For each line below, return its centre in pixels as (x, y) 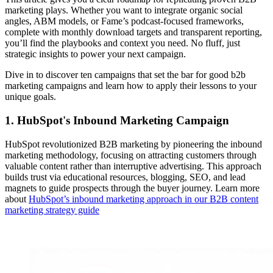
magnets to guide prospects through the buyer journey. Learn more (132, 188)
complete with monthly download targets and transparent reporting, (133, 32)
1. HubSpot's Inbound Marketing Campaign (117, 121)
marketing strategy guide (52, 210)
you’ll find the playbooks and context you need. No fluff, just (122, 43)
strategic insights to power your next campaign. (95, 54)
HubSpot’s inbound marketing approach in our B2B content (144, 199)
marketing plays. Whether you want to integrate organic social (124, 10)
